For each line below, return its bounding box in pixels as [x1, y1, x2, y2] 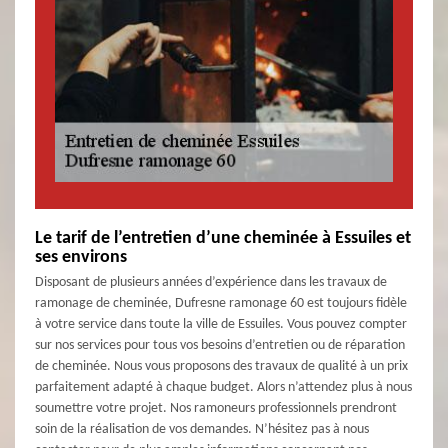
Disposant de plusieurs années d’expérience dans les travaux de [35, 275, 387, 291]
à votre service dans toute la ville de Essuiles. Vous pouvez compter [35, 317, 407, 333]
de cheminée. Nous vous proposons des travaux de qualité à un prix [35, 359, 408, 375]
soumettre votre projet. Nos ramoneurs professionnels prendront [35, 401, 397, 417]
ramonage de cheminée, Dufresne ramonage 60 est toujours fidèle [35, 296, 407, 312]
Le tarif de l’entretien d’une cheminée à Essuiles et [35, 229, 411, 249]
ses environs [35, 248, 127, 268]
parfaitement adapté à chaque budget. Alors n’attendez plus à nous [35, 380, 412, 396]
